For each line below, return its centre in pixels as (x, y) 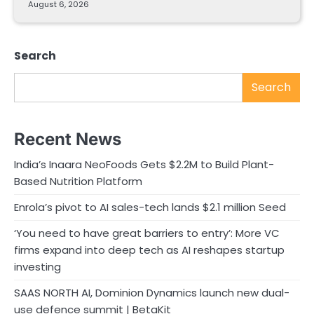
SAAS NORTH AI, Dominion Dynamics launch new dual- (152, 292)
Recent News (68, 139)
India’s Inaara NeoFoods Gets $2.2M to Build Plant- (144, 164)
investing (37, 266)
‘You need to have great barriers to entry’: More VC (147, 233)
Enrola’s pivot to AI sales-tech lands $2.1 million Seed (150, 207)
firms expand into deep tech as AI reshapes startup (149, 250)
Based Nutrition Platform (78, 181)
